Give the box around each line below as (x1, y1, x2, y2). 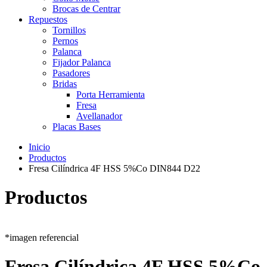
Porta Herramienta (76, 89, 145, 100)
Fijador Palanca (52, 57, 111, 67)
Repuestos (29, 14, 67, 24)
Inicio (29, 142, 50, 152)
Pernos (52, 36, 78, 46)
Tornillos (52, 25, 86, 35)
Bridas (52, 79, 77, 89)
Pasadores (52, 68, 90, 78)
